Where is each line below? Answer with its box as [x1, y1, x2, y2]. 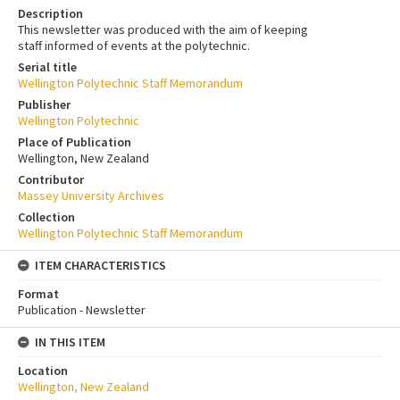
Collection [18, 208, 75, 225]
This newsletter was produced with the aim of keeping [18, 21, 308, 37]
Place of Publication [18, 133, 131, 150]
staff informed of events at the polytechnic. [18, 37, 250, 54]
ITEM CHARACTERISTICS [35, 256, 166, 273]
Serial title [18, 58, 77, 75]
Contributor [18, 171, 84, 187]
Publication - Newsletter [18, 301, 146, 318]
